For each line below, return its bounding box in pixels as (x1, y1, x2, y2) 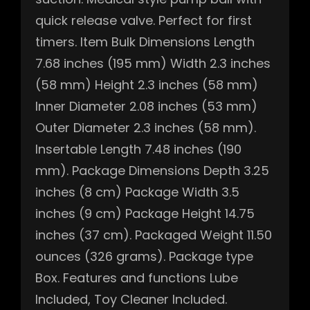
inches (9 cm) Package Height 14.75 (35, 205, 255, 223)
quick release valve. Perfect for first (35, 12, 252, 30)
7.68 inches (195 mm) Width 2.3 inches (35, 55, 271, 73)
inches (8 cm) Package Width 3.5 (35, 183, 239, 201)
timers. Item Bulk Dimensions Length (35, 33, 255, 51)
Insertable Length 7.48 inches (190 (35, 140, 241, 158)
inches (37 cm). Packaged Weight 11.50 (35, 226, 272, 244)
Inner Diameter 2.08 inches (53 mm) (35, 98, 257, 116)
